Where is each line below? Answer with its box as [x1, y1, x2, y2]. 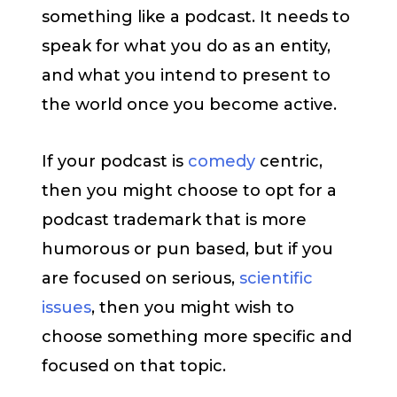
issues [42, 298, 91, 318]
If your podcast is [42, 152, 188, 172]
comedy [188, 152, 255, 172]
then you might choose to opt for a [42, 181, 337, 201]
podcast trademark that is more [42, 210, 307, 230]
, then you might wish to [91, 298, 294, 318]
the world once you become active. [42, 94, 341, 114]
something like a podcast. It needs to [42, 6, 350, 27]
